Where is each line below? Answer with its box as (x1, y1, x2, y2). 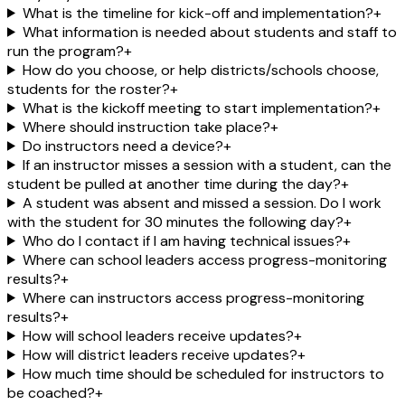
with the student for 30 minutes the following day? (7, 212, 344, 231)
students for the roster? (7, 79, 170, 99)
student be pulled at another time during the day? (7, 174, 341, 193)
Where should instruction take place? (22, 117, 270, 137)
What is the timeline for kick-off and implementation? (22, 3, 373, 23)
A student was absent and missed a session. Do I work (22, 193, 381, 212)
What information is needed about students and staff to (22, 22, 397, 42)
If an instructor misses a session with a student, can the (22, 155, 391, 174)
